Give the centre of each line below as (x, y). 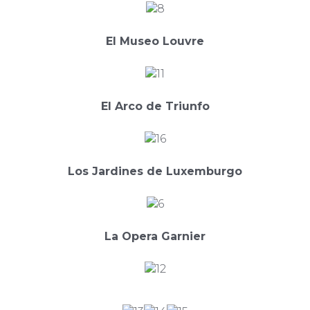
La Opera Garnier (155, 237)
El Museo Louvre (155, 42)
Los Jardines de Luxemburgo (155, 172)
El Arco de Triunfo (155, 107)
